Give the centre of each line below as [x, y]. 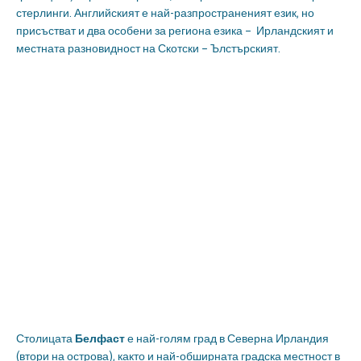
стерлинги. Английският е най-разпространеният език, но [165, 13]
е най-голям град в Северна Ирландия [227, 339]
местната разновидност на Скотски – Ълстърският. [148, 49]
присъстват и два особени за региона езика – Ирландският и [175, 31]
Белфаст [100, 339]
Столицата [46, 339]
